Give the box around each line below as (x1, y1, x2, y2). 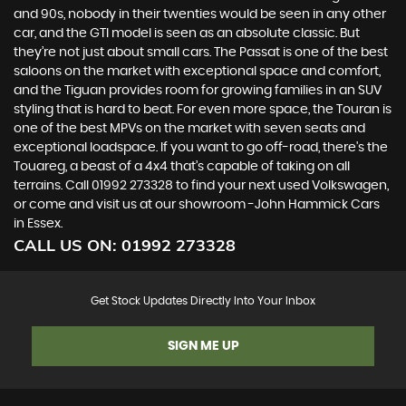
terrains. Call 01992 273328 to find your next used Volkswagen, (14, 179, 389, 192)
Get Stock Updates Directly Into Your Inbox (91, 295, 315, 306)
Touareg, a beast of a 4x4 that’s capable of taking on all (14, 159, 350, 173)
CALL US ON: (14, 234, 121, 256)
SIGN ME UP (167, 339, 239, 353)
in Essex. (14, 217, 63, 230)
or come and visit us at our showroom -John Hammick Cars (14, 198, 380, 211)
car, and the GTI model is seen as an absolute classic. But (14, 26, 360, 40)
